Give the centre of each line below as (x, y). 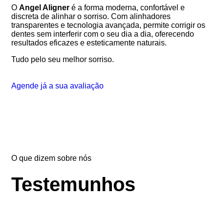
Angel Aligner (44, 8)
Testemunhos (73, 184)
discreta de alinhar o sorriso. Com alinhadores (91, 17)
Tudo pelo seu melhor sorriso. (63, 60)
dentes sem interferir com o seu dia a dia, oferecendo (103, 34)
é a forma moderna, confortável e (127, 8)
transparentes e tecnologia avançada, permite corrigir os (108, 25)
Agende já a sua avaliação (57, 86)
